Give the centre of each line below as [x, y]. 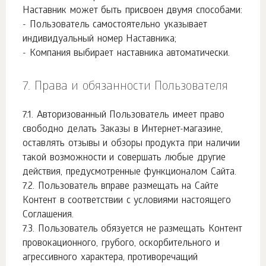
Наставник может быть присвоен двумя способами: [133, 11]
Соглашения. [48, 215]
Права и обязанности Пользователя [131, 87]
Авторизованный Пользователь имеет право [131, 115]
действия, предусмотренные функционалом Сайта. [129, 172]
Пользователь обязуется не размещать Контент [140, 229]
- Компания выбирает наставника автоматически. [126, 54]
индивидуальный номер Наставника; [100, 39]
